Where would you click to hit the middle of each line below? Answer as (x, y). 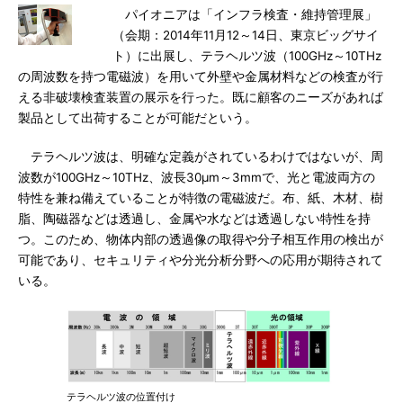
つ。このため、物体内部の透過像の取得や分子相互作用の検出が (201, 239)
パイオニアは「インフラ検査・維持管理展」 (245, 14)
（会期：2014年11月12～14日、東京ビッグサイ (246, 35)
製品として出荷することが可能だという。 (138, 118)
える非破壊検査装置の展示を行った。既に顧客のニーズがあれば (201, 97)
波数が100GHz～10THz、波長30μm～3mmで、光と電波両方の (197, 177)
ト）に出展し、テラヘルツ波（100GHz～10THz (247, 56)
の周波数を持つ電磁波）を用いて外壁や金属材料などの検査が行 (201, 76)
